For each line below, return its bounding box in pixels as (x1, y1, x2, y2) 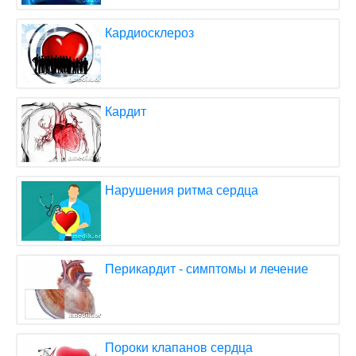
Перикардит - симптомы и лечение (105, 262, 308, 277)
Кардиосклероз (105, 26, 194, 41)
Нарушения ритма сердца (105, 184, 258, 198)
